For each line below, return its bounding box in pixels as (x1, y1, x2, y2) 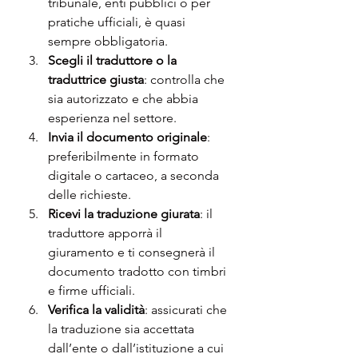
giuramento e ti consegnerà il (48, 244, 218, 260)
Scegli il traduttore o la (48, 52, 180, 68)
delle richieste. (48, 186, 131, 202)
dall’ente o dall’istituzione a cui (48, 340, 227, 356)
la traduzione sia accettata (48, 320, 197, 336)
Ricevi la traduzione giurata (48, 205, 200, 221)
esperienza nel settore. (48, 109, 177, 125)
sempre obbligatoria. (48, 33, 168, 49)
